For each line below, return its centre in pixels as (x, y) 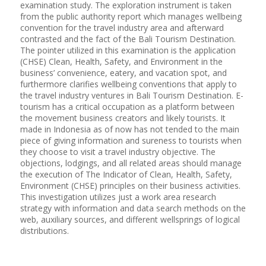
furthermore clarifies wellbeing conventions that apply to (128, 84)
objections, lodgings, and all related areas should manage (131, 163)
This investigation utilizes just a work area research (118, 197)
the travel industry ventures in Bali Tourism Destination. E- (132, 95)
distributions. (44, 230)
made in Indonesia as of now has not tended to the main (129, 129)
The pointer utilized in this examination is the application (128, 50)
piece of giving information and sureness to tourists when (131, 140)
